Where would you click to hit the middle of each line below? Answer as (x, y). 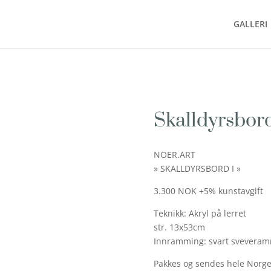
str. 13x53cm (179, 227)
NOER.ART (174, 155)
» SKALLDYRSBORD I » (197, 169)
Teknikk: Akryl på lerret (200, 214)
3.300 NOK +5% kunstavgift (208, 191)
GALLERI (250, 24)
